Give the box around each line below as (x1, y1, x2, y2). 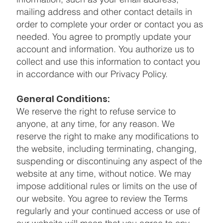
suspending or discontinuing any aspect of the (16, 155, 202, 167)
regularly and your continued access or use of (16, 205, 200, 217)
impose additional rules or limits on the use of (16, 180, 197, 192)
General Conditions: (16, 92, 110, 105)
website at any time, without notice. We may (16, 167, 191, 179)
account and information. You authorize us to (16, 43, 194, 55)
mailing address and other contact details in (16, 5, 192, 17)
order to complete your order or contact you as (16, 18, 203, 30)
